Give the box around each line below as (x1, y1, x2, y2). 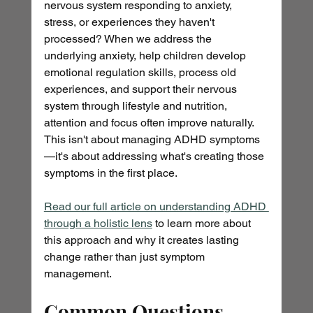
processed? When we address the (43, 32, 214, 46)
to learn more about (152, 217, 254, 231)
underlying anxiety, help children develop (43, 49, 249, 63)
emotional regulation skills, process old (43, 66, 239, 80)
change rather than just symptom (43, 250, 208, 264)
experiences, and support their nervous (43, 82, 240, 96)
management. (43, 267, 112, 281)
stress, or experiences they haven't (43, 15, 217, 29)
